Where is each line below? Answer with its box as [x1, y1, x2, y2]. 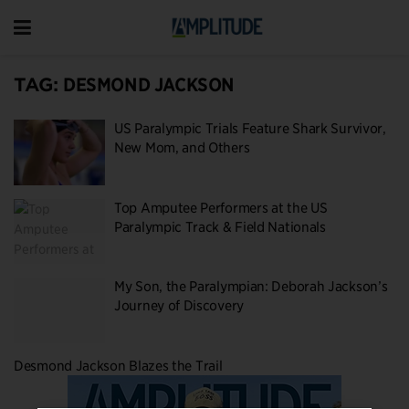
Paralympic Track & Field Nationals [114, 218, 326, 236]
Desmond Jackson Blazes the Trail [14, 357, 223, 374]
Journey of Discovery [114, 298, 244, 314]
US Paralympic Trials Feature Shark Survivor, [114, 121, 386, 137]
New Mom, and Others [114, 140, 250, 156]
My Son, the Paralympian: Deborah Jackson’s [114, 278, 388, 295]
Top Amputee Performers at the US [114, 199, 328, 216]
